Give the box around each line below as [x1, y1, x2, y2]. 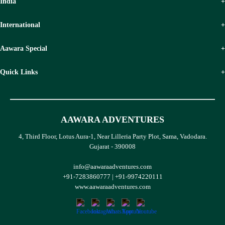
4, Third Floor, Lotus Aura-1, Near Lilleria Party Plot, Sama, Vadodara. [18, 132, 207, 140]
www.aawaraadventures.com [74, 182, 151, 190]
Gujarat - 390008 [89, 142, 136, 150]
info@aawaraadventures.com [73, 162, 152, 170]
